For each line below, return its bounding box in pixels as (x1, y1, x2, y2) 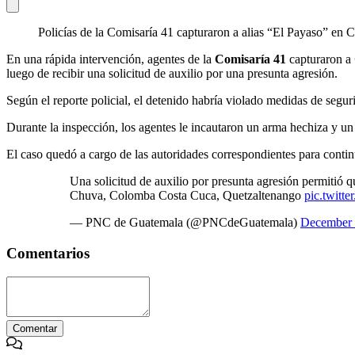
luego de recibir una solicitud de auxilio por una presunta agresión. (6, 66, 338, 80)
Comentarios (6, 244, 90, 261)
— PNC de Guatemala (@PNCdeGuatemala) (70, 215, 300, 229)
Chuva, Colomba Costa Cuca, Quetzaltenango (70, 188, 304, 202)
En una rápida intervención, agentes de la (6, 52, 215, 66)
